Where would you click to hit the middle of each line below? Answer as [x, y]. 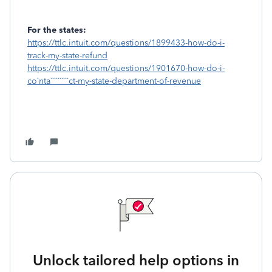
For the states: [57, 30]
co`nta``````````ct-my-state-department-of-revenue [114, 81]
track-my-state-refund [67, 56]
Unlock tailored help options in [136, 260]
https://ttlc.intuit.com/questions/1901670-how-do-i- [126, 68]
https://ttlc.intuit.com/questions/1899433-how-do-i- [126, 43]
